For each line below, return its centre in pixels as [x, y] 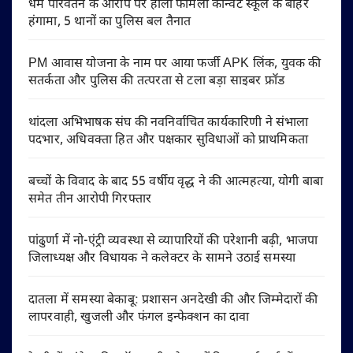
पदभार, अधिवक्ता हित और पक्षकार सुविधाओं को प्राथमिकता [169, 140]
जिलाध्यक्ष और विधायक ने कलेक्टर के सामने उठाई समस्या [162, 258]
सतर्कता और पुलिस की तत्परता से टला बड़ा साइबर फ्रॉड [157, 81]
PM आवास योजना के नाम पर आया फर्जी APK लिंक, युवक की [175, 64]
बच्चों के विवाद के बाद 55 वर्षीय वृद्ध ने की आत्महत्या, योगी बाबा [176, 182]
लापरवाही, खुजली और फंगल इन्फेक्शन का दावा [139, 318]
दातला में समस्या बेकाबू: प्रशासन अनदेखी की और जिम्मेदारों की [173, 300]
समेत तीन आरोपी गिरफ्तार [90, 199]
